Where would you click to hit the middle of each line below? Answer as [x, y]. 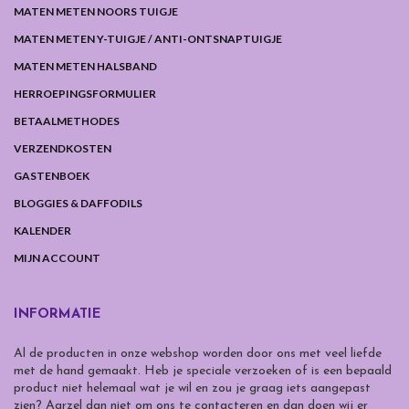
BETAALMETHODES [67, 121]
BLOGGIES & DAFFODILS [78, 203]
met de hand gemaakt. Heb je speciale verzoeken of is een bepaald [203, 371]
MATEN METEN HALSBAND [85, 66]
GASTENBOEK [52, 175]
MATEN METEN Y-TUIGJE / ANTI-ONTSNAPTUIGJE [148, 38]
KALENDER [42, 230]
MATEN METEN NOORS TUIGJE [96, 11]
